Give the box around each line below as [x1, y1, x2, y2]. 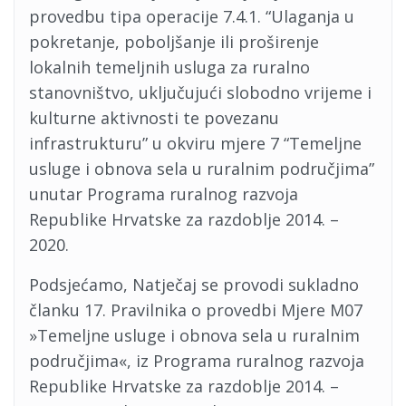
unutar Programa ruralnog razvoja [29, 183, 298, 205]
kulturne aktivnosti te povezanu [29, 107, 279, 129]
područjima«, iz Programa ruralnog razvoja [29, 350, 364, 372]
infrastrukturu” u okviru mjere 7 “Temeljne [29, 132, 362, 154]
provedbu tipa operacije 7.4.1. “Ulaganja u [29, 5, 354, 27]
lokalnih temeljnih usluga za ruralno [29, 56, 310, 78]
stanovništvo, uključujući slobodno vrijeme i [29, 82, 372, 103]
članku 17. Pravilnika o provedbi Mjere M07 [29, 299, 362, 321]
